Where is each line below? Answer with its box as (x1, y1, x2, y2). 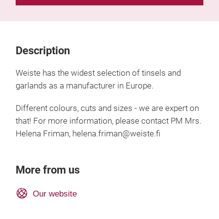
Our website (32, 189, 77, 198)
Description (16, 44, 70, 57)
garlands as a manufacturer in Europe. (16, 81, 153, 90)
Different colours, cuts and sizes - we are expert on (16, 103, 199, 113)
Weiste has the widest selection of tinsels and (16, 68, 181, 78)
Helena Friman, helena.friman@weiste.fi (16, 129, 160, 138)
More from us (16, 163, 80, 176)
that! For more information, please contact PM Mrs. (16, 116, 201, 126)
